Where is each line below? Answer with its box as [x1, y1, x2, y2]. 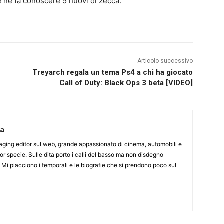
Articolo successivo [137, 57, 193, 65]
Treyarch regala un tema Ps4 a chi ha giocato [32, 68, 193, 77]
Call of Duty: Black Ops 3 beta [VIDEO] [59, 78, 193, 88]
